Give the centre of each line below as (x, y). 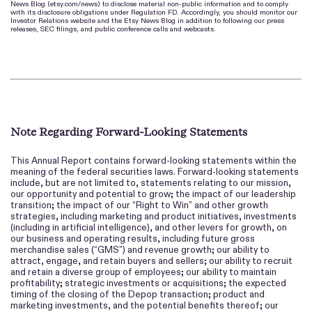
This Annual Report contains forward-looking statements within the (154, 160)
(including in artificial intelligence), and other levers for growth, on (149, 227)
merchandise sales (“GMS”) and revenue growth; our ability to (140, 249)
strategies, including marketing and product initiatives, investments (154, 216)
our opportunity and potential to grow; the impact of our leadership (153, 194)
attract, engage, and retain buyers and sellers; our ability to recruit (151, 260)
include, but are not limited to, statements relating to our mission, (151, 182)
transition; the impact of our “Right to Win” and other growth (139, 205)
